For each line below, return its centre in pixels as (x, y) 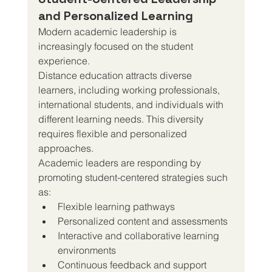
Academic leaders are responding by (121, 162)
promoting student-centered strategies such (134, 177)
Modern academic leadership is (108, 31)
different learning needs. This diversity (122, 119)
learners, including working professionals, (130, 90)
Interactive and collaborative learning (139, 235)
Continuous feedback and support (133, 264)
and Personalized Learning (115, 15)
